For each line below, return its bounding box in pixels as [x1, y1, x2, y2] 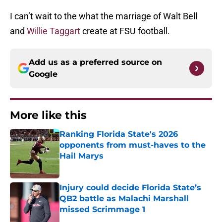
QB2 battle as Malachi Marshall [59, 194, 189, 204]
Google [29, 69, 57, 79]
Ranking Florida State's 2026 [59, 129, 178, 139]
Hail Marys [59, 151, 104, 161]
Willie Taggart [27, 26, 80, 37]
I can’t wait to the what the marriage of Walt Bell [10, 11, 197, 22]
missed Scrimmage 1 [59, 205, 145, 215]
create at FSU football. [80, 26, 170, 37]
